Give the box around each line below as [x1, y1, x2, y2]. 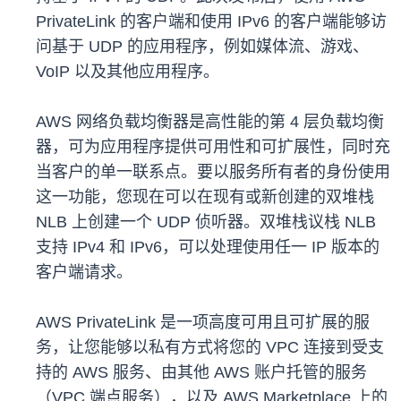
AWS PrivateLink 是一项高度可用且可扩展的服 [36, 313, 370, 332]
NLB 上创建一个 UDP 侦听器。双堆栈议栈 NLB [36, 213, 376, 232]
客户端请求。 [36, 263, 132, 282]
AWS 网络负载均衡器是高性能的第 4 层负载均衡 [36, 113, 384, 132]
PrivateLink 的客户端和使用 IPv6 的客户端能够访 [36, 13, 387, 31]
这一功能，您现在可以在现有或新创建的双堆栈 [36, 188, 374, 207]
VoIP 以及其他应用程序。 [36, 63, 219, 81]
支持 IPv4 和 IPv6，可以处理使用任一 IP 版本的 [36, 238, 380, 257]
